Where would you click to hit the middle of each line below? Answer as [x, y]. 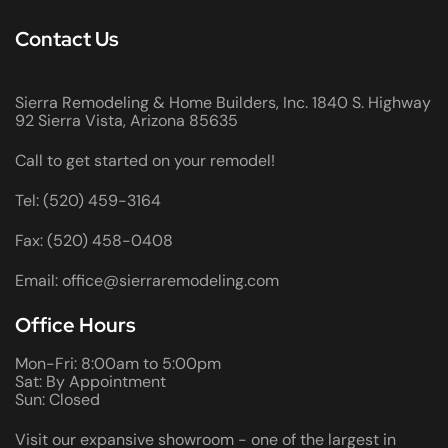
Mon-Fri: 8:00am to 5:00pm [118, 363]
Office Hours [75, 324]
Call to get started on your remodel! [145, 160]
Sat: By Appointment [90, 381]
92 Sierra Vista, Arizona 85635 [126, 120]
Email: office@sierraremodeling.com [147, 280]
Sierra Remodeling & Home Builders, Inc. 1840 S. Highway [223, 102]
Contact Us [67, 38]
